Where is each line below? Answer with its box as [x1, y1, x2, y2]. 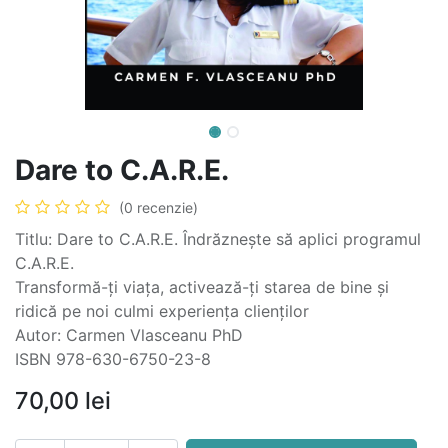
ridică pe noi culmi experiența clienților [15, 301, 309, 321]
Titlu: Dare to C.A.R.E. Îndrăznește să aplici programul [15, 229, 421, 249]
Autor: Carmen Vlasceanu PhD [15, 325, 243, 345]
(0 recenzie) [119, 199, 198, 216]
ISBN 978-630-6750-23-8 [15, 349, 211, 369]
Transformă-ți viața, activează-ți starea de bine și [15, 277, 389, 297]
